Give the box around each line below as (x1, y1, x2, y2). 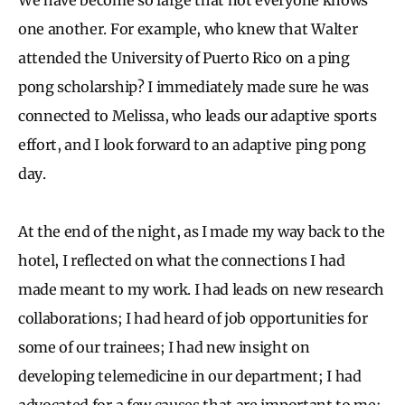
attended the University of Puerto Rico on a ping (18, 48, 350, 67)
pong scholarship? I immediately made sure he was (18, 77, 369, 96)
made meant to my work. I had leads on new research (18, 279, 384, 298)
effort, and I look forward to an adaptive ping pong (18, 135, 366, 154)
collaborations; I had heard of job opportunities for (18, 308, 368, 327)
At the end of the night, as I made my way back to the (18, 221, 386, 240)
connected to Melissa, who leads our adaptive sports (18, 106, 377, 125)
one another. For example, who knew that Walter (18, 19, 358, 38)
